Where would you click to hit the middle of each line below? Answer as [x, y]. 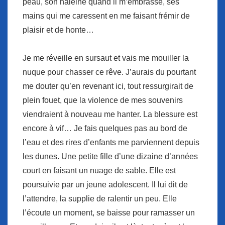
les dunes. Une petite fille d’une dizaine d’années [110, 157]
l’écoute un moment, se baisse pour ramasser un [109, 213]
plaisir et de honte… [58, 30]
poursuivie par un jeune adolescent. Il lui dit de [105, 185]
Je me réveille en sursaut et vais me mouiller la [106, 58]
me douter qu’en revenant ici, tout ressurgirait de [108, 86]
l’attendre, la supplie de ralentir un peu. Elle [100, 199]
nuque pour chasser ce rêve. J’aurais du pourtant [109, 72]
